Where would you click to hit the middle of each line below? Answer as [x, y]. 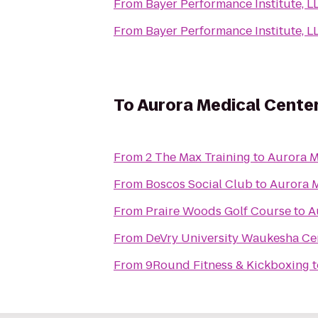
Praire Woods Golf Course [218, 211]
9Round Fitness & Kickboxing [227, 265]
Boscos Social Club [199, 184]
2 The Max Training [198, 157]
